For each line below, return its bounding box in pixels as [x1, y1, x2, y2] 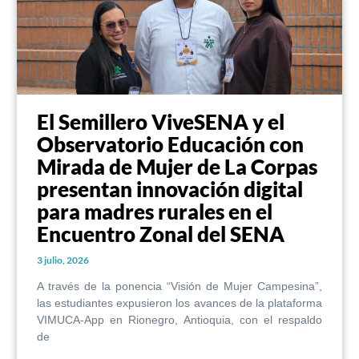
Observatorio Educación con [37, 131, 304, 158]
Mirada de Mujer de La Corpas [37, 154, 317, 180]
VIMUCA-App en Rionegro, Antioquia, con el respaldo [37, 313, 322, 327]
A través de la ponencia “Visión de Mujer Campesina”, [37, 280, 322, 293]
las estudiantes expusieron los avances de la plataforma [37, 296, 322, 310]
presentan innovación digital [37, 176, 303, 203]
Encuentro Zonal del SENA [37, 221, 284, 248]
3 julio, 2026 [37, 254, 89, 267]
